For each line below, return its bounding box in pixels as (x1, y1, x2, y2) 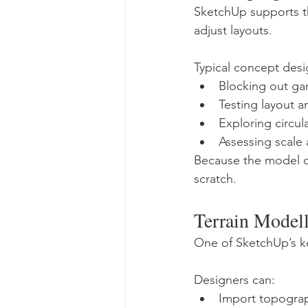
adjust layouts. (194, 23, 272, 38)
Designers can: (194, 272, 275, 287)
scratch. (194, 171, 236, 186)
